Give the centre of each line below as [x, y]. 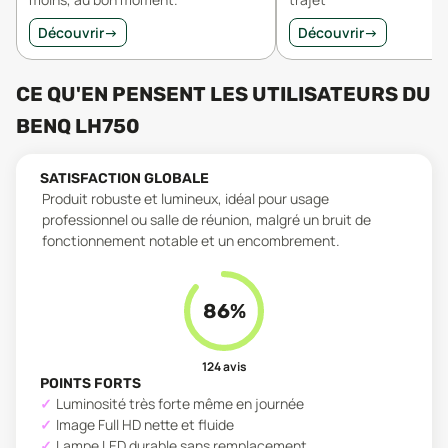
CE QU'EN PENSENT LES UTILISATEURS [209, 94]
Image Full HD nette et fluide [145, 424]
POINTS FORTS [90, 383]
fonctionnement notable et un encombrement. [191, 240]
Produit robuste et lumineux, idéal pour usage [185, 198]
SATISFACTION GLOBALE [124, 178]
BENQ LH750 [78, 126]
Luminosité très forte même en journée [180, 403]
